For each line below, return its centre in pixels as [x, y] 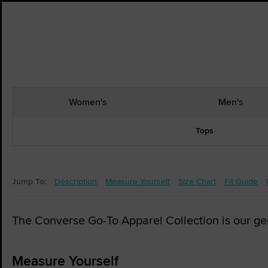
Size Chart [197, 181]
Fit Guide [241, 181]
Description [76, 181]
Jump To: [29, 181]
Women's [88, 102]
